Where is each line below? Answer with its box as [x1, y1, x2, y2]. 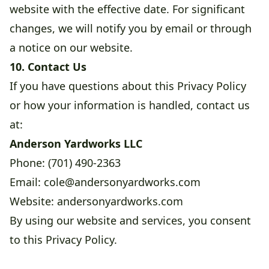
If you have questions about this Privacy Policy [10, 79, 246, 94]
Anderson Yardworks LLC [10, 136, 142, 151]
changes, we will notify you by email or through [10, 21, 252, 36]
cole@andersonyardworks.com [44, 175, 201, 190]
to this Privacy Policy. [10, 232, 117, 247]
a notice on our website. [10, 40, 133, 55]
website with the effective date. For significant [10, 2, 245, 17]
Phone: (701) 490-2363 [10, 156, 121, 171]
